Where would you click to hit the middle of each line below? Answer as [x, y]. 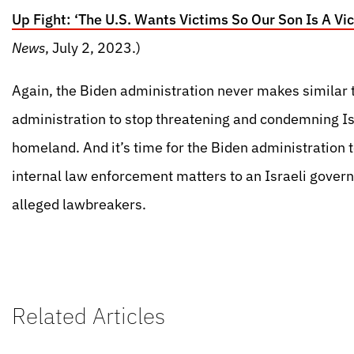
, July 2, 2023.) [93, 48]
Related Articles [88, 316]
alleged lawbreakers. [82, 204]
